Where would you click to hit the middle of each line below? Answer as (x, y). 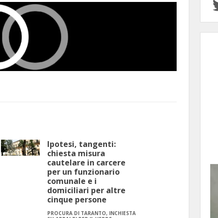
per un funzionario (83, 172)
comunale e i (72, 181)
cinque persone (77, 200)
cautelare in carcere (86, 163)
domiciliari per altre (86, 191)
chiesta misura (76, 154)
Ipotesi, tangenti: (82, 144)
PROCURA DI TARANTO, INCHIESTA (91, 213)
